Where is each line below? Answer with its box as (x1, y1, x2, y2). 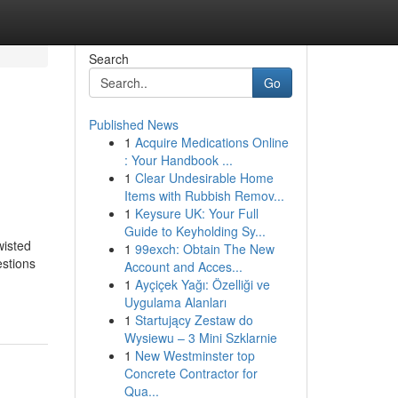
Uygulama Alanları (123, 293, 227, 311)
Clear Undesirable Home (134, 169, 274, 187)
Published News (88, 115, 179, 133)
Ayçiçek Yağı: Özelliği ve (134, 275, 270, 293)
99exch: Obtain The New (134, 240, 275, 258)
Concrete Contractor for (123, 364, 258, 382)
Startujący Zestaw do (134, 311, 253, 329)
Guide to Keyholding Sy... (123, 222, 266, 240)
